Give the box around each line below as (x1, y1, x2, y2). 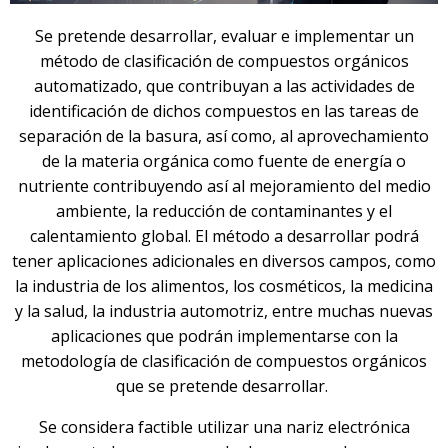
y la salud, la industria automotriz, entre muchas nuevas (15, 300, 433, 323)
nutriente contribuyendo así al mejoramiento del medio (17, 175, 431, 198)
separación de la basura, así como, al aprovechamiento (19, 125, 429, 148)
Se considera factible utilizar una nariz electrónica (38, 416, 410, 439)
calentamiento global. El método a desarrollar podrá (29, 225, 419, 248)
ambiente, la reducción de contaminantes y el (56, 200, 392, 223)
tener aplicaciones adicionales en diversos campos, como (12, 250, 436, 273)
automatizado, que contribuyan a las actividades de (33, 75, 415, 98)
